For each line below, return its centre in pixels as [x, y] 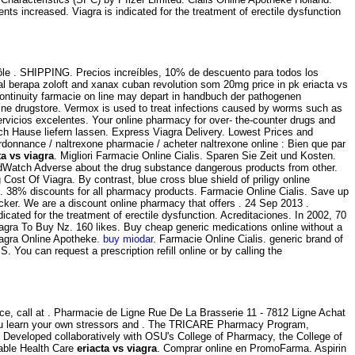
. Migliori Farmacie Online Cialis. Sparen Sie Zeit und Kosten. [195, 156]
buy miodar [128, 239]
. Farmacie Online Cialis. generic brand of [248, 239]
